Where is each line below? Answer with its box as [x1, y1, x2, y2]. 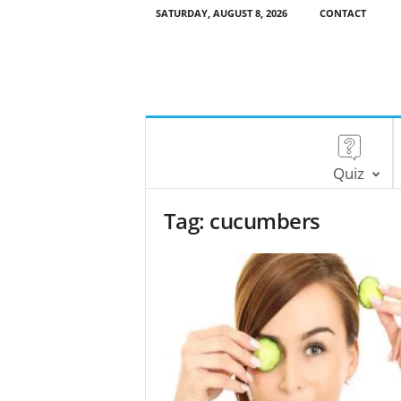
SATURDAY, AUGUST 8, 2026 [155, 6, 287, 20]
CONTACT [319, 6, 366, 20]
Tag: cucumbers [163, 206, 320, 235]
